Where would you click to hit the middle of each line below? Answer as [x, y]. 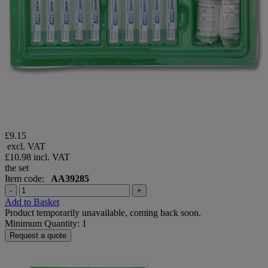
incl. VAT [52, 157]
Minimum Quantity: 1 [46, 224]
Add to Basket [32, 202]
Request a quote [38, 236]
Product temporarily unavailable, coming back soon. [103, 213]
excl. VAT [25, 147]
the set [17, 168]
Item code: [28, 179]
